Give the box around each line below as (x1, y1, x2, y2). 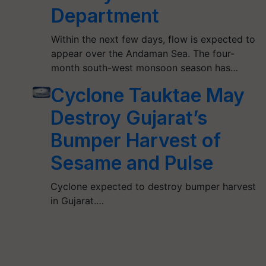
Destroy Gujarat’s (50, 106, 207, 129)
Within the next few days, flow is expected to (51, 33, 256, 45)
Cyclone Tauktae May (50, 84, 245, 107)
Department (51, 4, 160, 27)
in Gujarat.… (50, 195, 104, 207)
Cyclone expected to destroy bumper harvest (50, 180, 256, 192)
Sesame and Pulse (50, 151, 213, 175)
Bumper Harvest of (50, 129, 221, 152)
